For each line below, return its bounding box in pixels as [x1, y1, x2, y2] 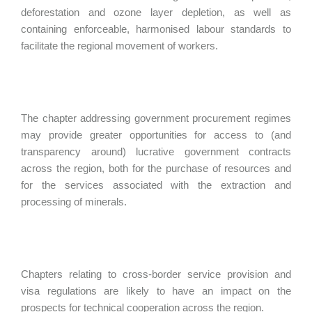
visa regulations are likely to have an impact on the [21, 285, 291, 297]
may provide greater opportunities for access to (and [21, 129, 291, 141]
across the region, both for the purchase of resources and [21, 162, 291, 174]
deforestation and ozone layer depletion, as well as [21, 6, 291, 18]
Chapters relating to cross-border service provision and [21, 268, 291, 280]
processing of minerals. [21, 196, 130, 208]
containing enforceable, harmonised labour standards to [21, 23, 291, 35]
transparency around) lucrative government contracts [21, 146, 291, 157]
